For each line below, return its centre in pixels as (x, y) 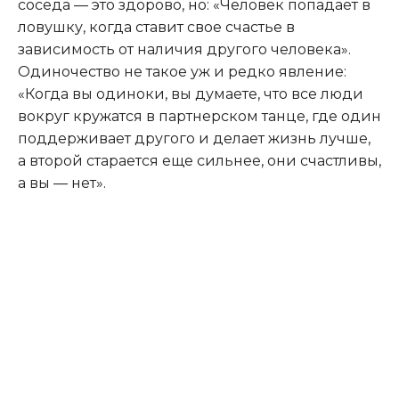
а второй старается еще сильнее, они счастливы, (199, 160)
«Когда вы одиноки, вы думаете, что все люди (191, 94)
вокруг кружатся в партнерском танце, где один (199, 116)
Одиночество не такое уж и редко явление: (182, 71)
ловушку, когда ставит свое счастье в (156, 27)
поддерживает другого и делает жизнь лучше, (194, 138)
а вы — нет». (62, 183)
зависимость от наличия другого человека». (184, 49)
